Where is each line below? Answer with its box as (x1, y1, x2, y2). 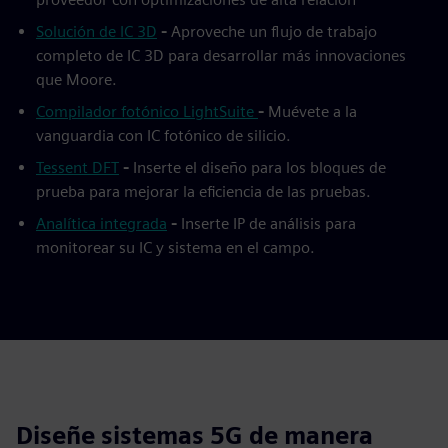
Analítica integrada (36, 213, 167, 233)
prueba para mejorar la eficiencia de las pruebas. (36, 181, 371, 201)
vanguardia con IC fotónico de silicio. (36, 125, 291, 145)
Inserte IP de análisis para (181, 213, 356, 233)
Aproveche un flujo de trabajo (171, 21, 377, 41)
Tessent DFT (36, 157, 119, 177)
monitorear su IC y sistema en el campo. (36, 237, 315, 257)
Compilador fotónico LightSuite (36, 101, 258, 121)
